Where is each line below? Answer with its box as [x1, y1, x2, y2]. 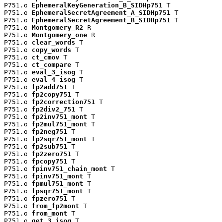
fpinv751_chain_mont [32, 165, 107, 172]
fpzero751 [32, 194, 67, 202]
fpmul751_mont [32, 179, 83, 187]
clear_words [32, 38, 75, 46]
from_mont [32, 209, 67, 217]
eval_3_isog [32, 68, 75, 76]
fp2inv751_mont [32, 112, 87, 120]
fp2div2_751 [32, 105, 75, 113]
